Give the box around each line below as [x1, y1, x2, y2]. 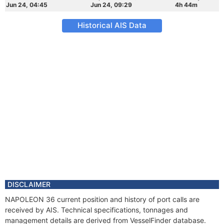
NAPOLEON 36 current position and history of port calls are [5, 195, 199, 203]
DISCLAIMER [7, 180, 50, 188]
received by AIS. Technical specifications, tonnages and [5, 205, 188, 214]
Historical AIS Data [77, 20, 146, 30]
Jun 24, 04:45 [6, 1, 47, 8]
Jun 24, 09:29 [90, 1, 132, 8]
